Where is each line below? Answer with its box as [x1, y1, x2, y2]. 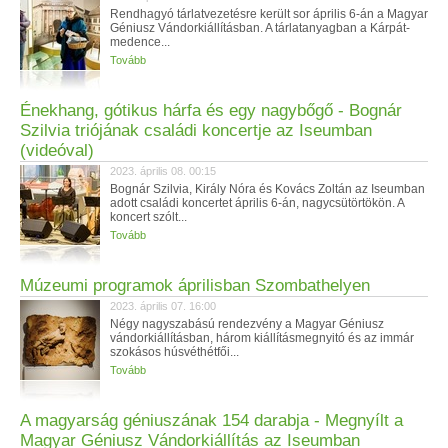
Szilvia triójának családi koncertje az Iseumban [20, 121, 372, 140]
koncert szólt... [110, 210, 187, 224]
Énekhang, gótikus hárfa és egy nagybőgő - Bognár [20, 101, 402, 120]
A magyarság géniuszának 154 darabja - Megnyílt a [20, 411, 403, 430]
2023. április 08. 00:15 [110, 165, 216, 177]
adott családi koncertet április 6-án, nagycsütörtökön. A [110, 196, 404, 210]
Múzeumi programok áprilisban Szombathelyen [20, 276, 370, 295]
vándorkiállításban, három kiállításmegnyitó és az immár [110, 331, 414, 345]
